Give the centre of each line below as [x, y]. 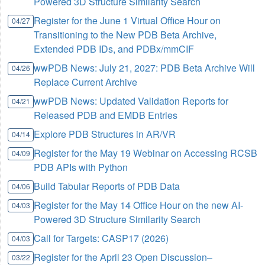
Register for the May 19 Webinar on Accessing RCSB [146, 153]
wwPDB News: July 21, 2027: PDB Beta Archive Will [145, 68]
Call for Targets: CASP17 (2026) [101, 238]
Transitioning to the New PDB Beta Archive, [125, 35]
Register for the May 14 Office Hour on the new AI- [139, 205]
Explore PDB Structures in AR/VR [105, 134]
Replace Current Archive [86, 82]
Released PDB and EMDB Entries [106, 115]
